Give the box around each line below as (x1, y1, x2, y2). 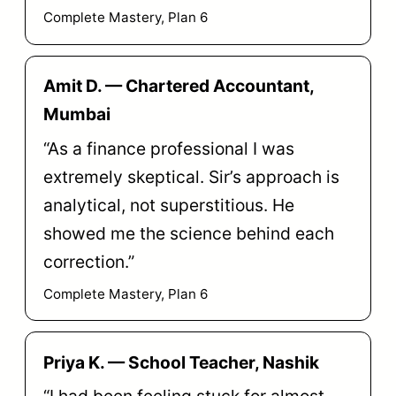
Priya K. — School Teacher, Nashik (43, 351, 319, 373)
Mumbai (43, 103, 110, 126)
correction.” (43, 250, 134, 272)
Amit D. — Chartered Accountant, (43, 75, 314, 97)
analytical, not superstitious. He (43, 194, 294, 216)
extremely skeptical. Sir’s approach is (43, 165, 339, 187)
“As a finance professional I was (43, 137, 294, 159)
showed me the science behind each (43, 222, 334, 244)
